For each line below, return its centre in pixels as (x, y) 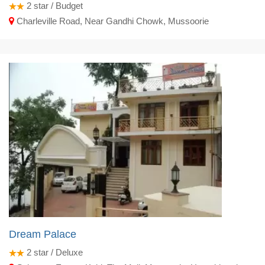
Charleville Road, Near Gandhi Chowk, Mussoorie (112, 21)
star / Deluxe (57, 253)
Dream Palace (43, 235)
